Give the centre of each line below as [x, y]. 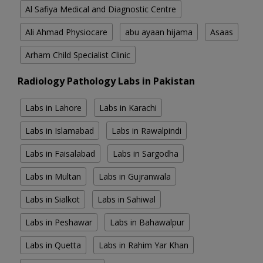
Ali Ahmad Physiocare [66, 32]
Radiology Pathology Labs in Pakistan [106, 81]
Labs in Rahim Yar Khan [144, 245]
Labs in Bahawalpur [147, 222]
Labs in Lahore [53, 108]
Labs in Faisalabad [60, 154]
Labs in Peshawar [59, 222]
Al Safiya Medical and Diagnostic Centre [101, 9]
